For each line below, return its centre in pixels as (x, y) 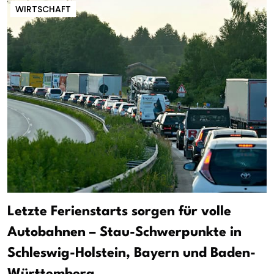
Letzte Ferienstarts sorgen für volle (119, 212)
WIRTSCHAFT (43, 9)
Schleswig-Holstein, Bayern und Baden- (131, 254)
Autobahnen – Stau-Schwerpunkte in (124, 233)
